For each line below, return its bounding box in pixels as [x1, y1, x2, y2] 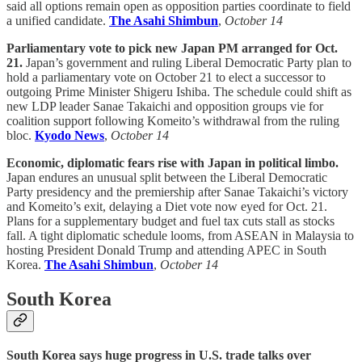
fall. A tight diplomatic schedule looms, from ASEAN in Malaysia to [6, 229, 354, 243]
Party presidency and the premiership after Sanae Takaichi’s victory [6, 185, 348, 200]
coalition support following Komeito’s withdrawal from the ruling [6, 114, 339, 128]
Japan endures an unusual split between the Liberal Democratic [6, 170, 327, 185]
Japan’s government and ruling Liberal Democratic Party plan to [23, 56, 351, 70]
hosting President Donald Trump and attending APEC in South [6, 243, 326, 258]
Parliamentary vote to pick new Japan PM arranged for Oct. [6, 41, 338, 56]
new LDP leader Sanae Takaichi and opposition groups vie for [6, 99, 323, 114]
